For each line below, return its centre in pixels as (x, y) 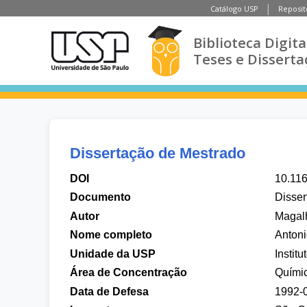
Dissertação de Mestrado (158, 153)
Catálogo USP (234, 8)
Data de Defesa (109, 291)
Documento (100, 197)
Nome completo (111, 235)
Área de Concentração (128, 272)
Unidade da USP (113, 254)
